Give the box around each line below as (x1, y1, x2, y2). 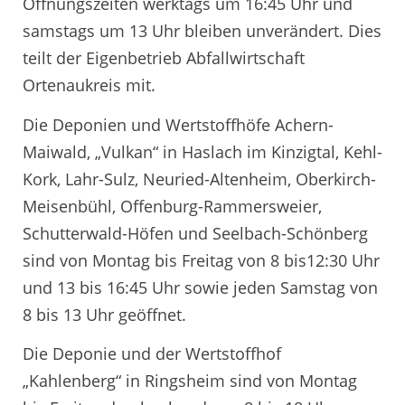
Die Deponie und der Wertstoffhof (23, 343, 281, 365)
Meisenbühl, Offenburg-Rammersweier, (23, 194, 322, 217)
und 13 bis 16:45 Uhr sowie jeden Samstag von (23, 276, 378, 298)
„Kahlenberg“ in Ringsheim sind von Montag (23, 370, 357, 392)
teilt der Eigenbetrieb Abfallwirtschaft (23, 47, 305, 70)
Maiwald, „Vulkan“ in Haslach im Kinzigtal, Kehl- (23, 140, 382, 163)
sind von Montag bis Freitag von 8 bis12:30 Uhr (23, 249, 380, 271)
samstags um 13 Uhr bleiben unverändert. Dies (23, 20, 381, 42)
